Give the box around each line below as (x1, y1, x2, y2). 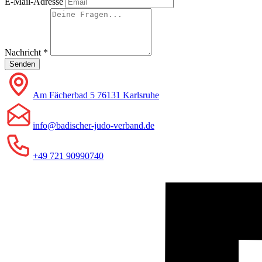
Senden (9, 59, 35, 68)
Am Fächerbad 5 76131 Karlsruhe (33, 89, 159, 100)
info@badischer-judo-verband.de (33, 120, 154, 130)
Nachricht (5, 47, 43, 57)
